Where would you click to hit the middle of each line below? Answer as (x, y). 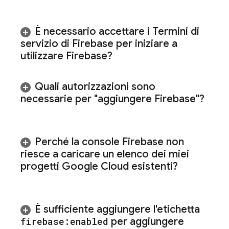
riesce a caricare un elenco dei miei (105, 154)
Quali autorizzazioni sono (95, 87)
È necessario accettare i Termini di (117, 31)
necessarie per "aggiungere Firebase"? (112, 99)
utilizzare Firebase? (66, 56)
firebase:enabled (64, 221)
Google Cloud (95, 166)
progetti (41, 166)
